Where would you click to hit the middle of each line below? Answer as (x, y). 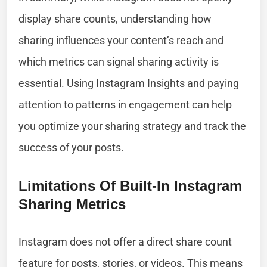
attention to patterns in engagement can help (125, 104)
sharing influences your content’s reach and (121, 40)
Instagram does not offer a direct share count (125, 241)
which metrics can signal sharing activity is (119, 61)
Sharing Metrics (72, 204)
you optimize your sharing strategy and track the (133, 126)
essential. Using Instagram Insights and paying (129, 83)
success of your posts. (72, 147)
